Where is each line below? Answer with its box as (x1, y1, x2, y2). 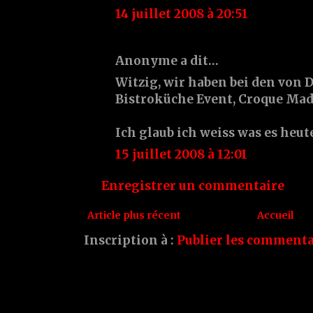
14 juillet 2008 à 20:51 (115, 6, 248, 22)
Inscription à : (84, 232, 177, 248)
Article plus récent (87, 208, 181, 221)
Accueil (257, 208, 294, 221)
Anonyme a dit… (115, 52, 219, 68)
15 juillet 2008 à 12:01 (115, 146, 247, 162)
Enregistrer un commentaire (101, 177, 284, 194)
